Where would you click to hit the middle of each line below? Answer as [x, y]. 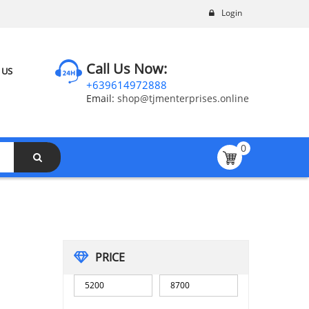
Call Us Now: [127, 69]
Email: [100, 98]
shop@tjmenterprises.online [182, 98]
